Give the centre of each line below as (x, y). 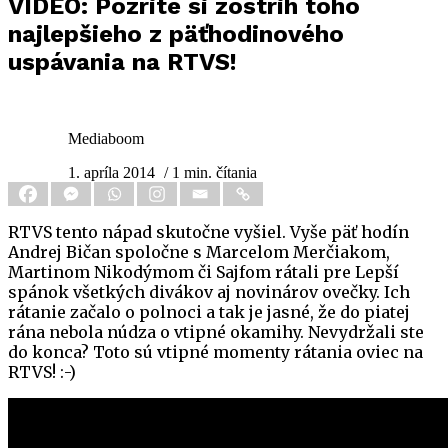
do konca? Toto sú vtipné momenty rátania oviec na (215, 352)
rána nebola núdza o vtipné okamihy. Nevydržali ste (216, 332)
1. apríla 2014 (111, 173)
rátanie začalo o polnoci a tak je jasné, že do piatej (209, 312)
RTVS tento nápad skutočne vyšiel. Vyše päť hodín (208, 232)
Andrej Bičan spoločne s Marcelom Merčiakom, (199, 252)
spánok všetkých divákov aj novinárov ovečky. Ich (209, 292)
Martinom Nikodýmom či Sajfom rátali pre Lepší (203, 272)
